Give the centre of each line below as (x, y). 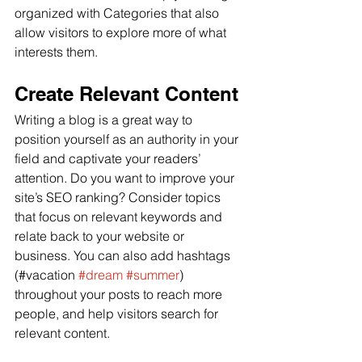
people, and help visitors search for (118, 313)
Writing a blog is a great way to (105, 119)
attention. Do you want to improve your (126, 177)
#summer (153, 274)
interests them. (56, 51)
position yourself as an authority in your (128, 139)
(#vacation (46, 274)
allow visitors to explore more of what (122, 32)
